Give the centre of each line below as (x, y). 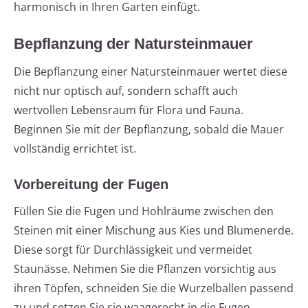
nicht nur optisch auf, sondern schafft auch (126, 91)
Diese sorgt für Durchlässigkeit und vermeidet (133, 250)
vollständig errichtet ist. (75, 149)
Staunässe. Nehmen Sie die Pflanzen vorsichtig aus (145, 269)
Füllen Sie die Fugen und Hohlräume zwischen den (144, 211)
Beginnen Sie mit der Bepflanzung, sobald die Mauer (149, 130)
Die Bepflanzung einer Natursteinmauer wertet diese (151, 72)
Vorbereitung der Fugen (91, 185)
